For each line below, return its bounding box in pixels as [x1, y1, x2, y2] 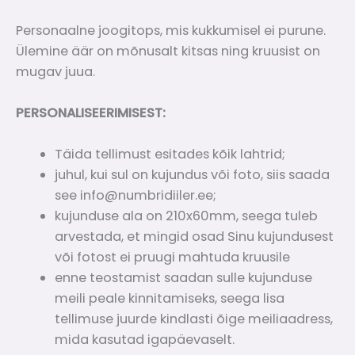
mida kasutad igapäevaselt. [55, 330, 235, 349]
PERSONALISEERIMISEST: [16, 104, 166, 123]
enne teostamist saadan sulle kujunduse [55, 269, 313, 288]
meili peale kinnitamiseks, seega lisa [55, 289, 285, 308]
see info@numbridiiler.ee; [55, 186, 217, 205]
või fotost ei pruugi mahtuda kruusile [55, 248, 291, 267]
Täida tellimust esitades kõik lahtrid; [55, 145, 286, 164]
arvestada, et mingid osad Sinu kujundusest [55, 227, 334, 246]
